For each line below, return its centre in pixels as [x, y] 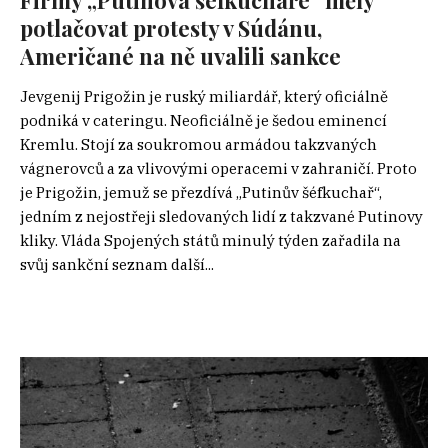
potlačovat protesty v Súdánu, [171, 27]
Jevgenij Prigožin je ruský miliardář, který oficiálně [204, 96]
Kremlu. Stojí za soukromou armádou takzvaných [198, 144]
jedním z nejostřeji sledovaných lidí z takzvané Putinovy [221, 216]
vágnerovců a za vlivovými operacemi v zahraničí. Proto [218, 168]
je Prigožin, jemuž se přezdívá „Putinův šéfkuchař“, [201, 192]
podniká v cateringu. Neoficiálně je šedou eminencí [203, 120]
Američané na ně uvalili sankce [180, 55]
